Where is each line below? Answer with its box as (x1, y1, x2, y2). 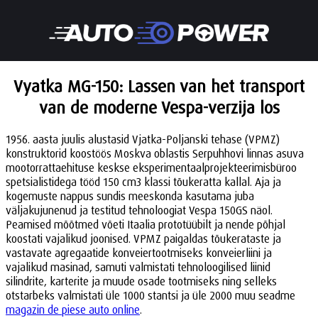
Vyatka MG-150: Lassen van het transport (13, 75, 305, 97)
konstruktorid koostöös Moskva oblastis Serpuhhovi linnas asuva (6, 146, 304, 160)
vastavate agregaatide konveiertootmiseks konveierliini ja (6, 246, 272, 260)
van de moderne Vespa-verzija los (38, 97, 280, 118)
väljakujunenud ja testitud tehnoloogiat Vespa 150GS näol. (6, 203, 273, 217)
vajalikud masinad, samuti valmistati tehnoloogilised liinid (6, 260, 270, 274)
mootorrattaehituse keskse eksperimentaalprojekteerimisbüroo (6, 160, 297, 175)
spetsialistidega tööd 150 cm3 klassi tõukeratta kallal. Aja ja (6, 175, 281, 189)
